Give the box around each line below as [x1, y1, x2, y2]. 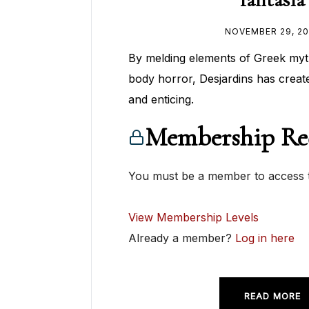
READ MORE [243, 290, 301, 302]
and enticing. [128, 92, 195, 107]
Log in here [235, 231, 295, 246]
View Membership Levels [128, 210, 259, 225]
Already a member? [128, 231, 236, 246]
